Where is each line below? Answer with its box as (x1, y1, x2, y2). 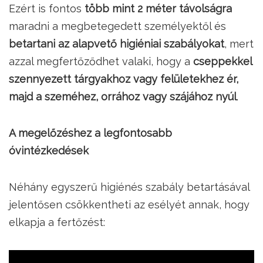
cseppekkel (193, 55, 252, 68)
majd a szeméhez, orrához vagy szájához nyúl (9, 90, 237, 103)
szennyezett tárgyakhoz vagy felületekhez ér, (9, 73, 238, 85)
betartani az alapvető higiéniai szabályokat (9, 38, 224, 50)
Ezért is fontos (9, 2, 85, 15)
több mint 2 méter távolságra (85, 2, 232, 15)
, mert (224, 38, 254, 50)
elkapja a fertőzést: (9, 216, 105, 228)
